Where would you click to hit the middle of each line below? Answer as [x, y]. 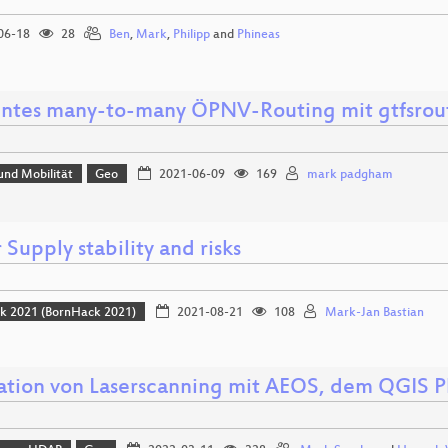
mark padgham [349, 174]
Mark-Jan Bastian [374, 312]
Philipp [191, 34]
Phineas [258, 34]
